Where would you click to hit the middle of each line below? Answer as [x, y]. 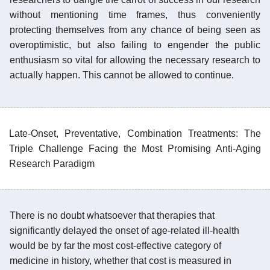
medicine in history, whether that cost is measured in [121, 260]
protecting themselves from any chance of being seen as [135, 30]
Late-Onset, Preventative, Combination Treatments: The [135, 133]
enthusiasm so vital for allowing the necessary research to [135, 60]
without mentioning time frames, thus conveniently [135, 14]
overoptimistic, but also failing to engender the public [135, 45]
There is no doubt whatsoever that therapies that [112, 215]
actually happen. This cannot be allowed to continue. [122, 75]
